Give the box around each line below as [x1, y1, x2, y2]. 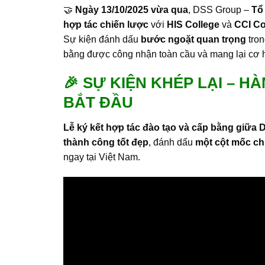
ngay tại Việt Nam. [63, 152, 140, 163]
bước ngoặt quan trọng [141, 34, 246, 44]
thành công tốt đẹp [63, 137, 148, 148]
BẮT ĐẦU [63, 94, 133, 111]
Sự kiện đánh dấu [63, 34, 141, 44]
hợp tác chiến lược [63, 19, 148, 30]
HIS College [167, 19, 219, 30]
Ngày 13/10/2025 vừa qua [75, 4, 188, 15]
